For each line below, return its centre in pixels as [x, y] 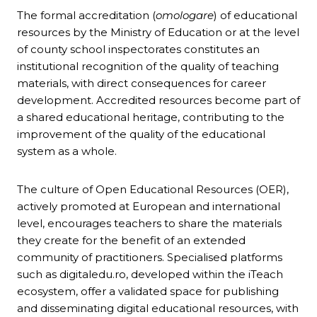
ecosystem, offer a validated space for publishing [148, 292]
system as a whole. [67, 151]
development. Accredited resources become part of [158, 100]
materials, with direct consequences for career [142, 83]
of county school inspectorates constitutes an [138, 50]
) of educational [255, 16]
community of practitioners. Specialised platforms [150, 258]
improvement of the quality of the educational [141, 134]
